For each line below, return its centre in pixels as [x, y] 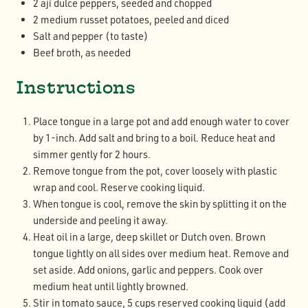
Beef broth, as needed [82, 53]
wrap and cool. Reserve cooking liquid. [119, 188]
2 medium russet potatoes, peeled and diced [131, 20]
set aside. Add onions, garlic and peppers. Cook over [148, 270]
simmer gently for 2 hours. [92, 155]
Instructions [76, 87]
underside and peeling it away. [100, 221]
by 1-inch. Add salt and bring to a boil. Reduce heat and [154, 138]
